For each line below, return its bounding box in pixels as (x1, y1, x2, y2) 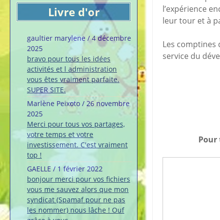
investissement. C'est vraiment (27, 140, 128, 150)
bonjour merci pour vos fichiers (27, 174, 130, 184)
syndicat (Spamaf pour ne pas (27, 195, 125, 205)
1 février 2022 (57, 164, 103, 174)
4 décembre (92, 33, 131, 43)
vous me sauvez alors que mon (27, 185, 129, 194)
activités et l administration (27, 64, 117, 74)
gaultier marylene (27, 33, 85, 43)
